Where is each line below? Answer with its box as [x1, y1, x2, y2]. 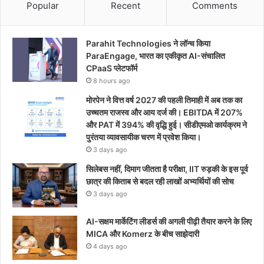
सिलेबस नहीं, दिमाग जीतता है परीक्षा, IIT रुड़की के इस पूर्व [86, 164, 248, 174]
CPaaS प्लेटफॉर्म [86, 63, 137, 74]
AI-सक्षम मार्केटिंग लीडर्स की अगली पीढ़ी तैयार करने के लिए [86, 216, 252, 227]
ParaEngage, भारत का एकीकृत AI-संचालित [86, 51, 225, 61]
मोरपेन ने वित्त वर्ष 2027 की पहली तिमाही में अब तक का [86, 95, 242, 105]
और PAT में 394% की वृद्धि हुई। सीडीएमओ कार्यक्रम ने [86, 120, 247, 130]
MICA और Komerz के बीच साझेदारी [86, 229, 199, 239]
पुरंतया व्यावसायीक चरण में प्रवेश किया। [86, 132, 201, 143]
